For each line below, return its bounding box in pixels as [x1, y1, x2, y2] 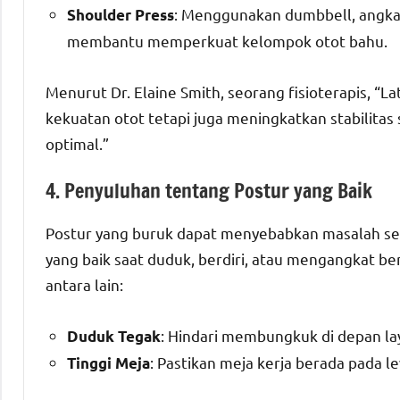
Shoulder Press [67, 5, 174, 25]
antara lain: [46, 274, 123, 294]
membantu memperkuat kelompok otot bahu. [67, 31, 387, 51]
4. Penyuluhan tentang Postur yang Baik [46, 177, 372, 205]
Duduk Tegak [67, 326, 161, 346]
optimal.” [46, 134, 109, 154]
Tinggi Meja [67, 353, 150, 372]
